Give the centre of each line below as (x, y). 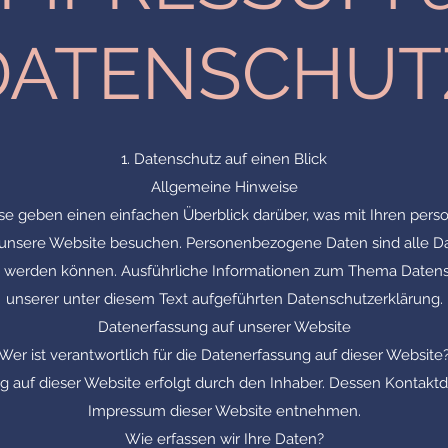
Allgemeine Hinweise (224, 187)
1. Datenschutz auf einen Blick (224, 159)
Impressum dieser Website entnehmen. (224, 411)
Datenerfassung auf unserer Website (224, 327)
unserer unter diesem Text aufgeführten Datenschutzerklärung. (224, 299)
